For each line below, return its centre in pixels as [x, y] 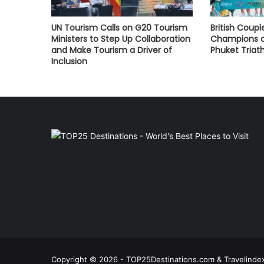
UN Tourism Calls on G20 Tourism [119, 28]
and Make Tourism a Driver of [112, 50]
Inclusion [69, 62]
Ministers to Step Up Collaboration [121, 39]
